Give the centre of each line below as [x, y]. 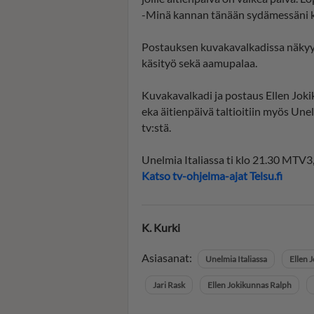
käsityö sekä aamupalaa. [199, 63]
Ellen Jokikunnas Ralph [250, 285]
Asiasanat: [168, 258]
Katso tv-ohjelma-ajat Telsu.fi [212, 176]
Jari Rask [169, 285]
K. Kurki [161, 228]
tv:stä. [156, 128]
